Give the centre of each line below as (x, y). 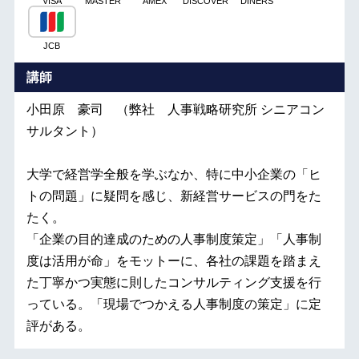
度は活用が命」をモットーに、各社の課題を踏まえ (173, 261)
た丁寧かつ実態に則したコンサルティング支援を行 (173, 282)
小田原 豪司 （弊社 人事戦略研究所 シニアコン (175, 109)
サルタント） (65, 131)
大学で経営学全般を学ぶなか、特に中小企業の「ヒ (173, 174)
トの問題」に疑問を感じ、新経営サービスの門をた (173, 196)
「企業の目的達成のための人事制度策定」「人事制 (173, 239)
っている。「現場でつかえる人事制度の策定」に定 (173, 304)
